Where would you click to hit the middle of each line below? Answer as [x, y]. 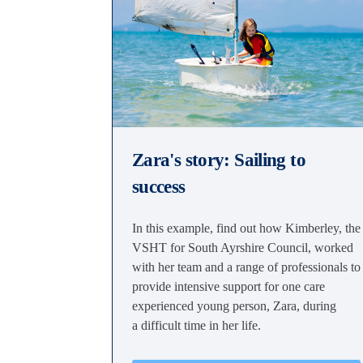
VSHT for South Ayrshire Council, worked [243, 248]
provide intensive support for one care [228, 286]
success [159, 187]
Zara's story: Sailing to [219, 160]
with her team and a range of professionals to [246, 267]
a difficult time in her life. [196, 325]
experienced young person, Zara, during [234, 306]
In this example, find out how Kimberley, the [246, 228]
